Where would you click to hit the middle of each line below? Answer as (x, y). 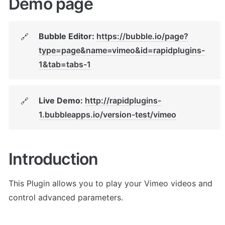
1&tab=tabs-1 (65, 64)
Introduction (53, 159)
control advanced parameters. (67, 198)
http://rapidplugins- (123, 100)
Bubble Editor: (68, 36)
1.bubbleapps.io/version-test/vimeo (107, 114)
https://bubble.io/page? (142, 36)
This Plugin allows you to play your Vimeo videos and (110, 184)
